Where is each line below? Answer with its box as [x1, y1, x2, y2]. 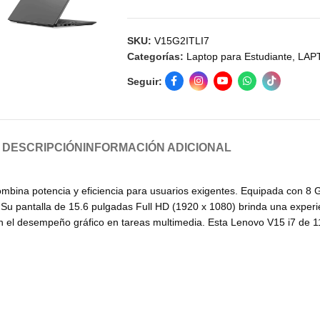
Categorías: [126, 51, 184, 63]
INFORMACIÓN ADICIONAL [82, 141, 231, 154]
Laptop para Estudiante [186, 51, 292, 63]
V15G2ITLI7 [154, 35, 209, 47]
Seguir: [126, 75, 162, 87]
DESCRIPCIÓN [1, 141, 83, 154]
